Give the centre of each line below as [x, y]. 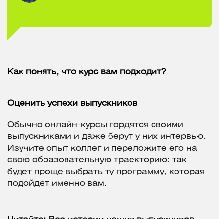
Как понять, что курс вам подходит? [87, 72]
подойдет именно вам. [57, 184]
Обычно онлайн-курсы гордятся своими [95, 125]
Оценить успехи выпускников [72, 104]
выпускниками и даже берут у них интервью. [107, 137]
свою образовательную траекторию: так [97, 160]
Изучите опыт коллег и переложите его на [102, 149]
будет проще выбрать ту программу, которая [106, 172]
